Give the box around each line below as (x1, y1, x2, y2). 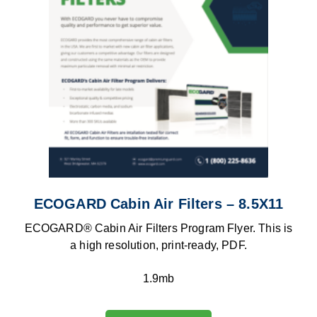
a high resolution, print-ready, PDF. (70, 239, 247, 252)
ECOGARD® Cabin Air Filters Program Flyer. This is (24, 222, 293, 235)
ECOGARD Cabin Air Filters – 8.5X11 (33, 196, 284, 212)
